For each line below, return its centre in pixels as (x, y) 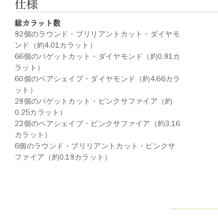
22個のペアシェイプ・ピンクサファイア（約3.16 (98, 124)
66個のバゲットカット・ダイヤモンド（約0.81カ (98, 56)
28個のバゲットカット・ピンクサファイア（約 (94, 101)
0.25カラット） (41, 112)
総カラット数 (38, 23)
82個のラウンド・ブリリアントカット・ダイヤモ (97, 34)
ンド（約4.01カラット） (56, 45)
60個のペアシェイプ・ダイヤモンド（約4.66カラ (98, 79)
